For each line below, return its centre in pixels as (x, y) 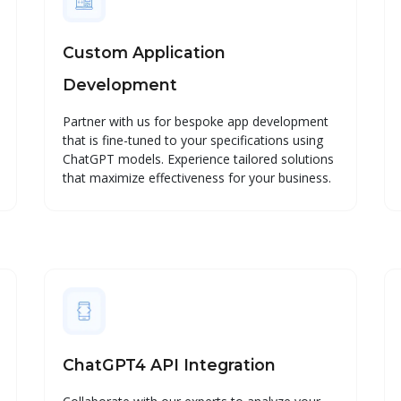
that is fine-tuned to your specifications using (193, 140)
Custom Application (144, 52)
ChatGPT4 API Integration (169, 365)
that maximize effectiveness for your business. (197, 177)
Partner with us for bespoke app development (196, 121)
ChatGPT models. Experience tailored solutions (198, 158)
